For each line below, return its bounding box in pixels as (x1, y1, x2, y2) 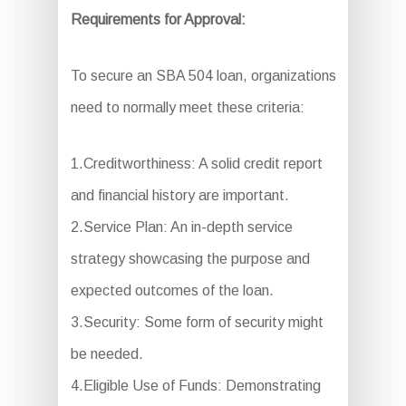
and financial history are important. (70, 188, 289, 204)
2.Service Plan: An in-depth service (70, 219, 293, 236)
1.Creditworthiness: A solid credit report (70, 156, 323, 172)
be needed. (70, 346, 143, 362)
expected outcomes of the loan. (70, 283, 274, 299)
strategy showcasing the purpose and (70, 251, 310, 267)
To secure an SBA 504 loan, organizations (70, 68, 336, 84)
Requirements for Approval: (70, 12, 246, 28)
